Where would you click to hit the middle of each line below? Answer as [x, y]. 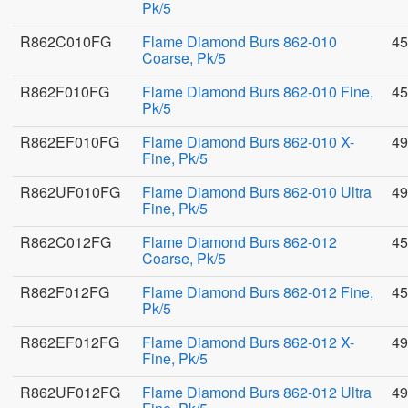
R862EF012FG [70, 342]
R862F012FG [65, 292]
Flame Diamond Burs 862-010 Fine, [258, 92]
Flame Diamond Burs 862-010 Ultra [257, 192]
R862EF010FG [70, 142]
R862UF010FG [70, 192]
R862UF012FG [70, 392]
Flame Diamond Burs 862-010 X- [248, 142]
